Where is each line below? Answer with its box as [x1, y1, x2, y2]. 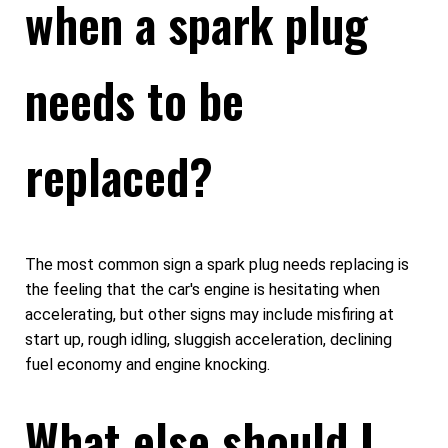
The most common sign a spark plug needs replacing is [25, 255, 409, 275]
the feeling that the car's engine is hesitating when [25, 280, 380, 300]
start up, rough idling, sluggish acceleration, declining [25, 330, 392, 350]
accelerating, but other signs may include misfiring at [25, 305, 394, 325]
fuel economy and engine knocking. [25, 355, 270, 375]
